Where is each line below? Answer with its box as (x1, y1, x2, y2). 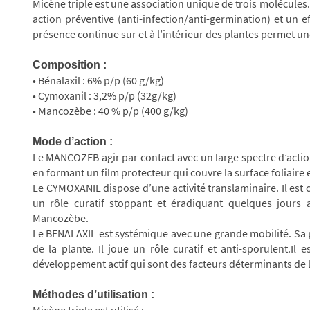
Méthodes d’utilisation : (33, 289, 154, 301)
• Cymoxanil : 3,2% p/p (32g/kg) (33, 89, 176, 103)
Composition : (33, 59, 107, 71)
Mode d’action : (33, 136, 113, 148)
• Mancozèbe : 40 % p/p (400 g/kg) (33, 104, 188, 118)
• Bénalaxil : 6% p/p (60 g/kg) (33, 73, 164, 88)
